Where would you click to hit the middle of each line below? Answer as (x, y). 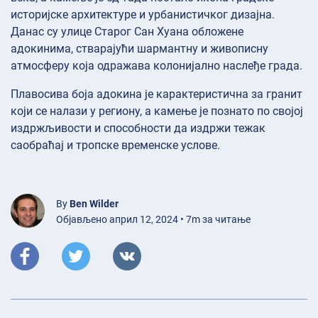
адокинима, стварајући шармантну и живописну (139, 49)
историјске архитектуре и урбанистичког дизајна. (143, 15)
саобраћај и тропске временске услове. (115, 146)
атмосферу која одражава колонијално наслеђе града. (157, 66)
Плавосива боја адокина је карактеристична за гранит (157, 94)
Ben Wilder (94, 204)
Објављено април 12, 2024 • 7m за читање (153, 220)
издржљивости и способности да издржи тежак (138, 128)
